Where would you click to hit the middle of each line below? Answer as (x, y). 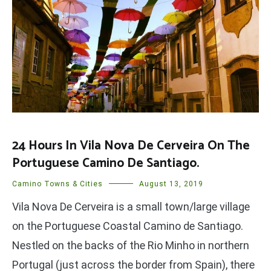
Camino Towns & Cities (57, 184)
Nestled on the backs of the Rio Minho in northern (131, 245)
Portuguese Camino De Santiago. (106, 163)
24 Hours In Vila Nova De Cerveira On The (131, 145)
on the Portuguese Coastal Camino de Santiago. (128, 226)
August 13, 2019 (171, 184)
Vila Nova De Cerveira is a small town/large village (131, 206)
